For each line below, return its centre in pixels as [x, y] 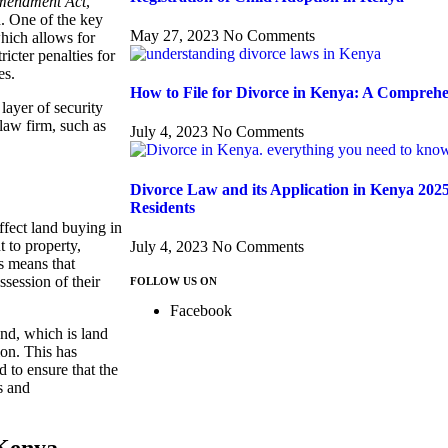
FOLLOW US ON [173, 280]
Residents [162, 207]
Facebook [201, 310]
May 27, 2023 [176, 35]
